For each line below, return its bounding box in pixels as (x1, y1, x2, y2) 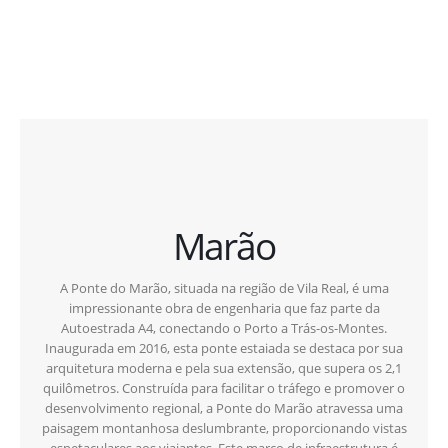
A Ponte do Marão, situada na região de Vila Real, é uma (59, 279, 389, 298)
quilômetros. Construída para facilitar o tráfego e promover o (43, 379, 405, 398)
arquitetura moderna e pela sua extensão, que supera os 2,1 (46, 359, 402, 378)
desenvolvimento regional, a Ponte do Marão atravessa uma (45, 399, 403, 418)
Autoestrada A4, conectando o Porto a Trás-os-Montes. (61, 319, 387, 338)
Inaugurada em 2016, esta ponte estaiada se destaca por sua (45, 339, 403, 358)
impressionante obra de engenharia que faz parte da (68, 299, 380, 318)
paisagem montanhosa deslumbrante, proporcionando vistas (41, 419, 407, 438)
